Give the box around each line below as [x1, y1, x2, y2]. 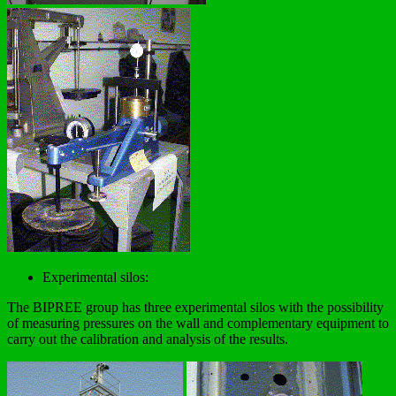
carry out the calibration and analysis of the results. [7, 331, 288, 346]
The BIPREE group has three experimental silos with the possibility [7, 299, 384, 315]
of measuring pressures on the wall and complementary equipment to [7, 315, 389, 331]
